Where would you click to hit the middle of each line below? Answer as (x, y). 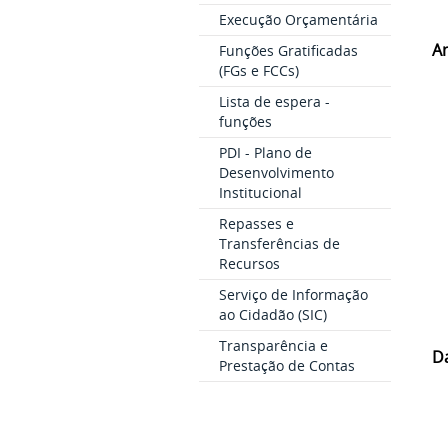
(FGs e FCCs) (258, 70)
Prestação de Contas (286, 365)
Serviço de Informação (293, 294)
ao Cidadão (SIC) (272, 314)
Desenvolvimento (276, 172)
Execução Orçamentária (298, 19)
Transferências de (279, 243)
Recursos (249, 263)
